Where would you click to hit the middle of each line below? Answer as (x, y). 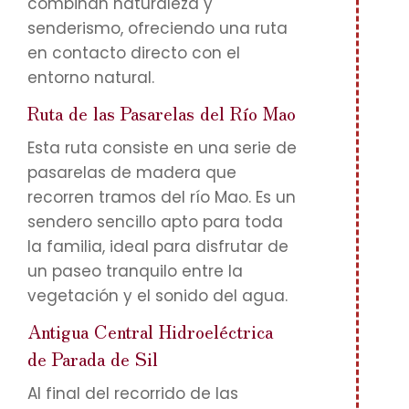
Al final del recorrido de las (133, 393)
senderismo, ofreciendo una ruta (157, 28)
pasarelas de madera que (132, 173)
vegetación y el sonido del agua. (157, 296)
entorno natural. (91, 78)
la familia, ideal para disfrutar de (158, 246)
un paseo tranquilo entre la (135, 271)
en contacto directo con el (134, 53)
